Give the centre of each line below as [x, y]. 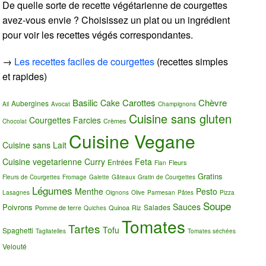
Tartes [85, 228]
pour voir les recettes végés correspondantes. [98, 34]
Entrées [120, 161]
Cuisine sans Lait [35, 145]
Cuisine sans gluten [180, 118]
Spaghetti [18, 230]
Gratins [210, 176]
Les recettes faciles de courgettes [85, 61]
